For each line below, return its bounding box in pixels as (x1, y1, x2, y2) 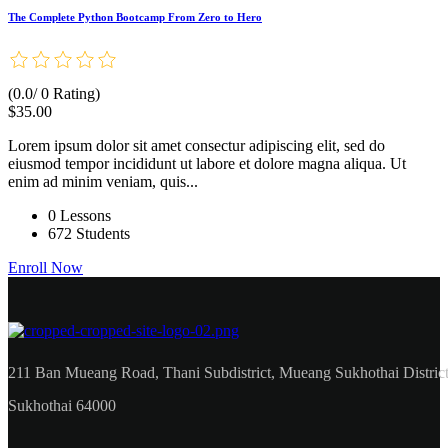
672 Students (48, 225, 130, 243)
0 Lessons (48, 207, 111, 225)
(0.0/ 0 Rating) (8, 85, 100, 103)
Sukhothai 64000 (8, 397, 116, 415)
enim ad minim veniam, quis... (8, 173, 198, 191)
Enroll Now (8, 259, 83, 277)
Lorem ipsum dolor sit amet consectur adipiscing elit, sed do (8, 137, 385, 155)
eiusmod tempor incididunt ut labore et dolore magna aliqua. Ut (8, 155, 406, 173)
